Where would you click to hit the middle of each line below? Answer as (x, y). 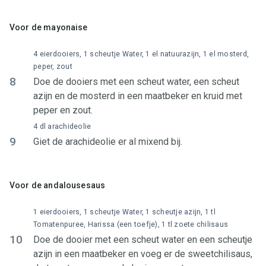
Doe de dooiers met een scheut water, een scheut (136, 82)
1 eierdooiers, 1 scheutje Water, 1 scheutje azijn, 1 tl (124, 212)
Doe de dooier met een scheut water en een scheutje (143, 240)
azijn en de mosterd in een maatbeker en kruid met (138, 96)
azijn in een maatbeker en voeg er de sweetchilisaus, (143, 254)
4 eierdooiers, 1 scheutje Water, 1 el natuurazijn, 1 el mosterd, (141, 54)
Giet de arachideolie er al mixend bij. (108, 142)
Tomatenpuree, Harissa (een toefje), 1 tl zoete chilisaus (131, 224)
